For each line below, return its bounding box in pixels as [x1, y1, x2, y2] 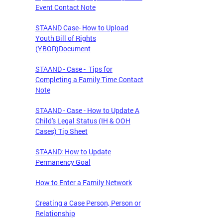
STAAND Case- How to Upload [35, 23, 128, 33]
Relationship [35, 209, 75, 219]
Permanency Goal [35, 157, 91, 167]
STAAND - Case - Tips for [35, 64, 112, 74]
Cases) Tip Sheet [35, 126, 88, 136]
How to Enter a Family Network [35, 178, 132, 188]
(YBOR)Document [35, 44, 91, 54]
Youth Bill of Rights [35, 33, 96, 43]
